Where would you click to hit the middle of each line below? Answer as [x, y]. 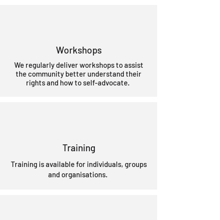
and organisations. [79, 174]
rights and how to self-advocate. [79, 82]
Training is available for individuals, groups [79, 164]
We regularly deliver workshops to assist [79, 65]
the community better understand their [79, 74]
